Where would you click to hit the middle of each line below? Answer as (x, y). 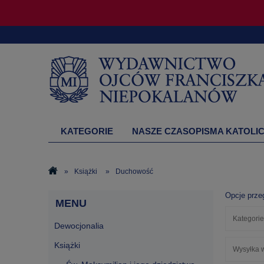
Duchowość (135, 171)
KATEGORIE (87, 131)
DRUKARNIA (88, 154)
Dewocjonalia (79, 226)
